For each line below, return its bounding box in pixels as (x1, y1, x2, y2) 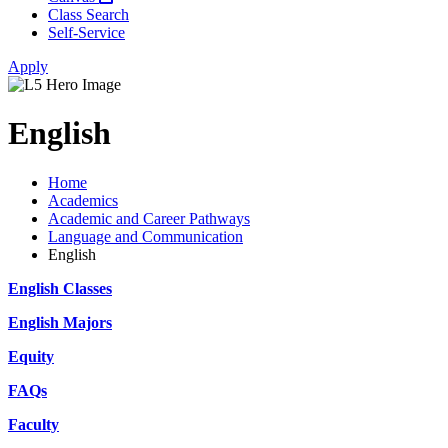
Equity (8, 347, 54, 365)
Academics (48, 191, 118, 209)
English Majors (8, 313, 112, 331)
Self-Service (48, 24, 125, 41)
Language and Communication (48, 227, 243, 245)
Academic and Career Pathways (48, 209, 250, 227)
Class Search (48, 6, 129, 23)
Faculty (8, 415, 59, 433)
